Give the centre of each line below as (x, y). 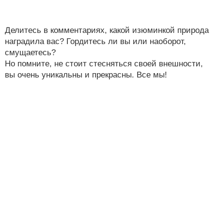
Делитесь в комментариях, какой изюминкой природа (107, 30)
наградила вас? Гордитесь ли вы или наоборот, (95, 41)
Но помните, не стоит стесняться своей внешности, (104, 63)
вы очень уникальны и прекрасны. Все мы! (86, 75)
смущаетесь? (30, 52)
